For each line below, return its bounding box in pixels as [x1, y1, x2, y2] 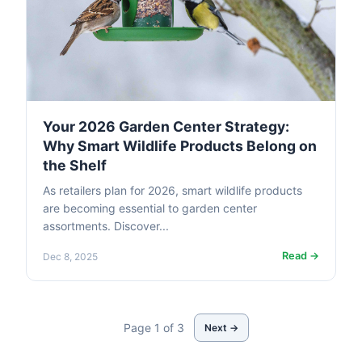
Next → [204, 321, 238, 334]
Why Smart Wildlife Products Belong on [43, 137, 317, 155]
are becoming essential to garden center [43, 201, 257, 216]
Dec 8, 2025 [43, 250, 98, 263]
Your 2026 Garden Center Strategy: [43, 118, 289, 136]
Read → [282, 250, 319, 263]
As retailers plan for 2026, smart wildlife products [43, 183, 302, 198]
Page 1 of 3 [123, 320, 184, 335]
